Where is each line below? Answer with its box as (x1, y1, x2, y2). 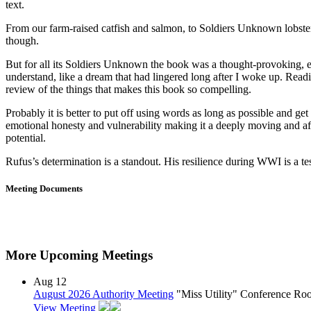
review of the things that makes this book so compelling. (6, 83, 251, 95)
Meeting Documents (6, 183, 83, 194)
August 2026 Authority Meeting (33, 288, 174, 301)
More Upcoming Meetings (6, 247, 153, 262)
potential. (6, 131, 46, 144)
